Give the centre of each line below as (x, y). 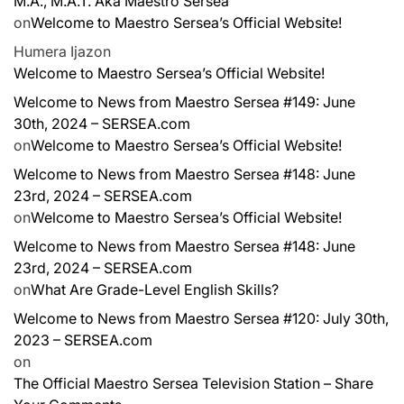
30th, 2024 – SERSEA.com (102, 123)
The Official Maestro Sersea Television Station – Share (193, 383)
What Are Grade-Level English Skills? (155, 289)
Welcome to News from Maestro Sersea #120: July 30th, (201, 318)
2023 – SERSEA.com (83, 340)
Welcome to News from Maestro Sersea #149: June (184, 101)
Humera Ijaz (54, 51)
